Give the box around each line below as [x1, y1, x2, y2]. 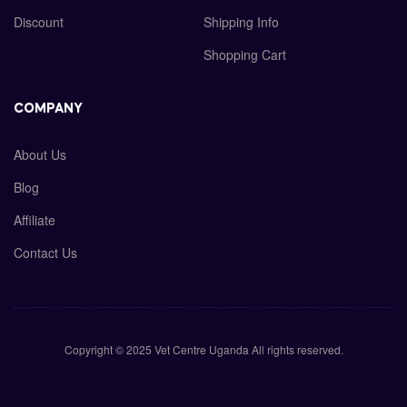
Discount [14, 13, 64, 32]
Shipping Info [203, 13, 279, 32]
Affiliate [14, 211, 55, 230]
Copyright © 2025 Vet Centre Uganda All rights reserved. [64, 342, 343, 358]
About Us [14, 145, 66, 164]
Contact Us [14, 243, 77, 263]
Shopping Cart [203, 45, 286, 65]
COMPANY [14, 103, 83, 116]
